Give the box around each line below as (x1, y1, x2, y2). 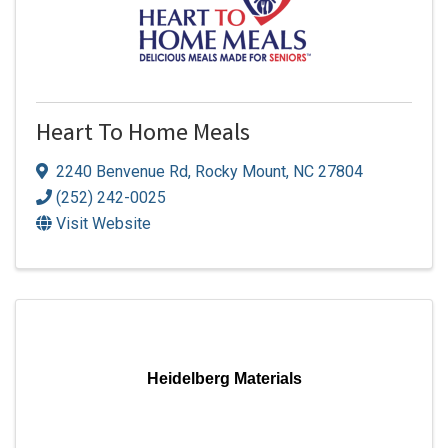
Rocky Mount (195, 161, 286, 181)
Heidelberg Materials (146, 369, 302, 387)
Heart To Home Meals (36, 118, 250, 154)
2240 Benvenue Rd (56, 161, 188, 181)
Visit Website (56, 213, 151, 233)
